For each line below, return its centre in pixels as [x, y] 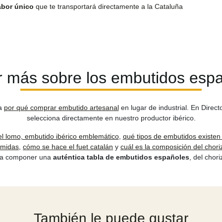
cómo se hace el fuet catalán [68, 146]
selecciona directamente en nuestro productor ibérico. [111, 118]
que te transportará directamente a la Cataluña [108, 7]
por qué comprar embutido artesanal [61, 107]
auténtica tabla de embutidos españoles [121, 157]
